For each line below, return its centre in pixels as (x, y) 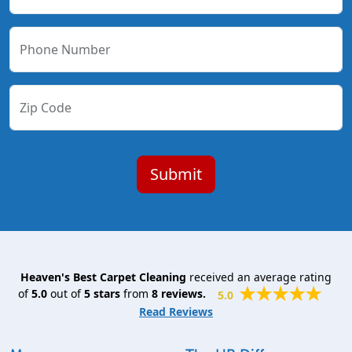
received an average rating (259, 277)
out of (65, 294)
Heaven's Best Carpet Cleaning (103, 277)
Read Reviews (176, 312)
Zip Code (46, 108)
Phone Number (65, 50)
